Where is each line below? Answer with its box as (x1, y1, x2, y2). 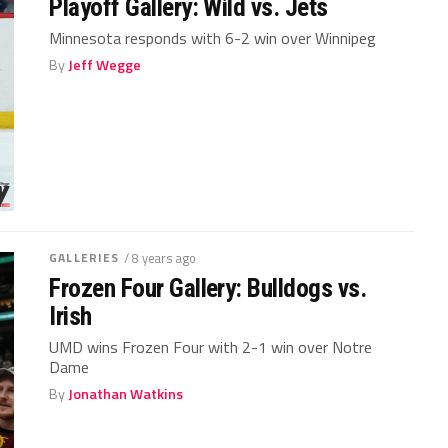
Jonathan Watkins (68, 383, 184, 406)
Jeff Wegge (68, 54, 142, 77)
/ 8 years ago (124, 248, 197, 269)
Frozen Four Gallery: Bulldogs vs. (49, 273, 367, 304)
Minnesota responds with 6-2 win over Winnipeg (49, 26, 377, 51)
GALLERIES (49, 248, 120, 268)
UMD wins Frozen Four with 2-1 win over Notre (49, 335, 373, 360)
